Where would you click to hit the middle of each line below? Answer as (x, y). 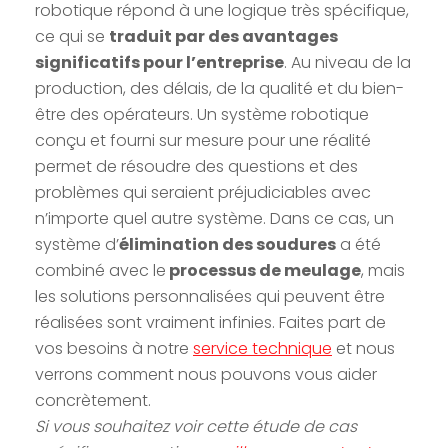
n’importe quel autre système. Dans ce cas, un (214, 218)
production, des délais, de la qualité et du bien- (219, 88)
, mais (383, 270)
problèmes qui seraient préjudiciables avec (203, 192)
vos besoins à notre (114, 348)
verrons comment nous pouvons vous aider (206, 374)
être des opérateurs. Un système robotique (202, 114)
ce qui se (72, 36)
